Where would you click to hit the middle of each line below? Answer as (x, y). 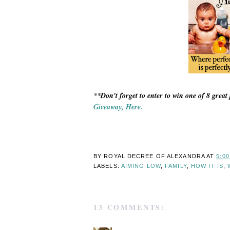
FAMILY (176, 166)
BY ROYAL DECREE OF (130, 156)
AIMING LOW (141, 166)
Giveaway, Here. (118, 107)
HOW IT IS (207, 166)
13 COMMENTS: (130, 207)
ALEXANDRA (186, 156)
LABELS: (107, 166)
